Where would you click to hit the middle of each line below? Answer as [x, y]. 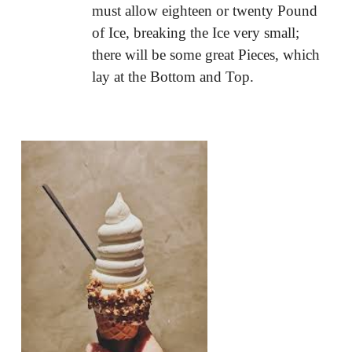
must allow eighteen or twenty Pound [204, 10]
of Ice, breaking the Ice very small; [195, 32]
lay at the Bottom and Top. [174, 76]
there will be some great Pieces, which [205, 54]
